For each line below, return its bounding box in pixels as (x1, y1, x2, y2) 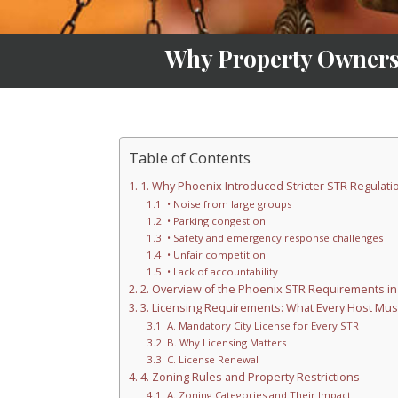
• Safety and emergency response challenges (166, 230, 383, 244)
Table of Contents (129, 147, 251, 168)
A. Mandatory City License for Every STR (166, 318, 359, 332)
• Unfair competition (166, 247, 266, 261)
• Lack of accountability (166, 264, 278, 278)
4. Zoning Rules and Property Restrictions (139, 369, 360, 385)
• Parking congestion (166, 213, 266, 227)
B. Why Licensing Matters (166, 335, 286, 349)
